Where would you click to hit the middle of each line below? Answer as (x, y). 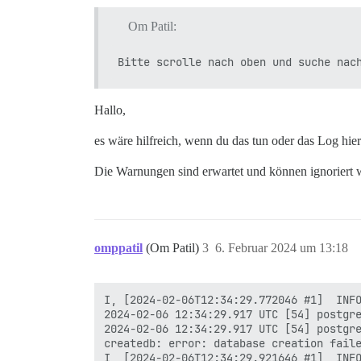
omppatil (118, 247)
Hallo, (110, 110)
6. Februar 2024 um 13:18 (282, 247)
